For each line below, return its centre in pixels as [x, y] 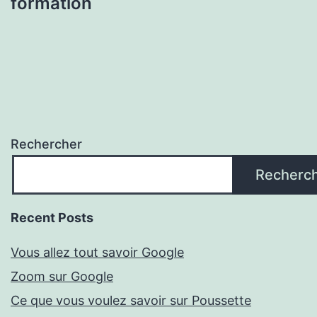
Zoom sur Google [62, 277]
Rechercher [46, 144]
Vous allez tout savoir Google [97, 253]
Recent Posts [52, 218]
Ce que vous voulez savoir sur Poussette [131, 301]
